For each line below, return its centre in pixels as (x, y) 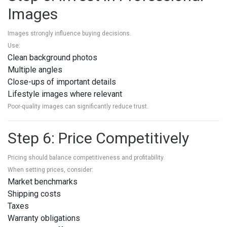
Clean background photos (52, 58)
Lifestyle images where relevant (65, 94)
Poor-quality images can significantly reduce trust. (78, 106)
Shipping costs (34, 194)
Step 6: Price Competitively (98, 138)
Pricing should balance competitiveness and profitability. (86, 158)
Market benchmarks (43, 182)
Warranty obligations (44, 218)
